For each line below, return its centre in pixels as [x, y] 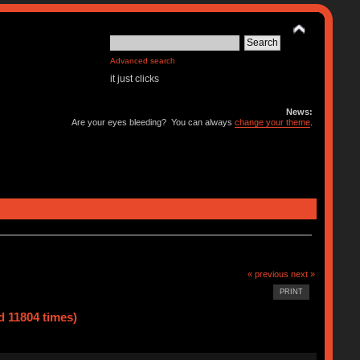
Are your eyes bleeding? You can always [153, 122]
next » [303, 274]
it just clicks [135, 79]
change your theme [273, 122]
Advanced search [143, 61]
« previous [268, 274]
